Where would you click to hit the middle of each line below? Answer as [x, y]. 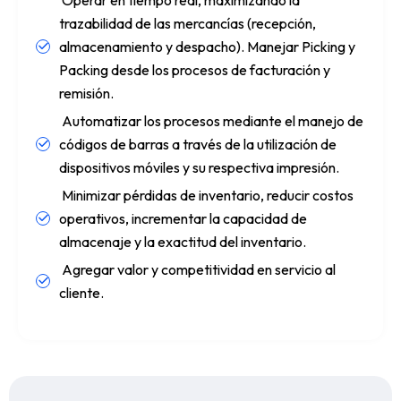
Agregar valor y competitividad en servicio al [197, 269]
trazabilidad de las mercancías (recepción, [188, 23]
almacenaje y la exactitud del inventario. [183, 241]
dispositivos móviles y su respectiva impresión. [199, 167]
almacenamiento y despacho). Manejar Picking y [207, 46]
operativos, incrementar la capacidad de [183, 218]
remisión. [86, 93]
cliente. [81, 292]
